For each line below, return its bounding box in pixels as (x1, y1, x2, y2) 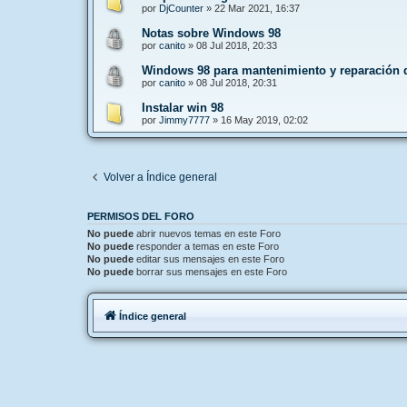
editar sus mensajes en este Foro (134, 253, 284, 264)
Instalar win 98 (142, 100, 223, 114)
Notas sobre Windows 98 (142, 25, 281, 40)
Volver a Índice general (104, 170, 217, 184)
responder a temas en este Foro (134, 240, 279, 252)
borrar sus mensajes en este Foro (134, 265, 287, 277)
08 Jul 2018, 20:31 (196, 76, 277, 88)
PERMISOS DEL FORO (87, 210, 194, 222)
